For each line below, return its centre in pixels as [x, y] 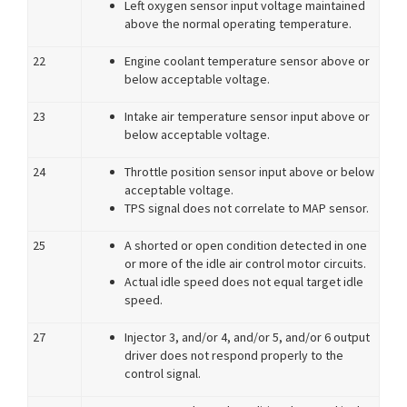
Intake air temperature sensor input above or [247, 116]
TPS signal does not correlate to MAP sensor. [247, 208]
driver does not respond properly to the [234, 355]
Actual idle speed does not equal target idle [244, 282]
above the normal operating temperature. [238, 24]
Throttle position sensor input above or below [249, 172]
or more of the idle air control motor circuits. [245, 263]
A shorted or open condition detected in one [246, 245]
